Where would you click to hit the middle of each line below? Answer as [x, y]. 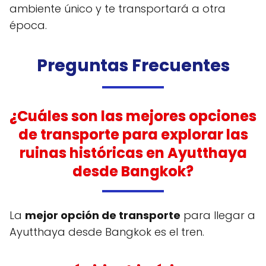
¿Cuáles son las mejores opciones [133, 116]
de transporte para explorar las [133, 134]
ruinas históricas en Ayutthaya [133, 153]
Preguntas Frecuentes [133, 65]
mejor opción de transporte [103, 215]
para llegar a [218, 215]
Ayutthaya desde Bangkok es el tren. [107, 232]
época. [28, 25]
